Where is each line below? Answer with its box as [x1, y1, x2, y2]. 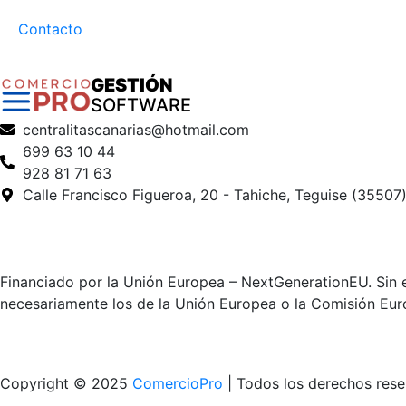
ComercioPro [132, 374, 223, 392]
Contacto [18, 20, 82, 38]
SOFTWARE [91, 94, 191, 116]
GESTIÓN [91, 74, 172, 96]
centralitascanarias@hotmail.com [23, 121, 249, 139]
